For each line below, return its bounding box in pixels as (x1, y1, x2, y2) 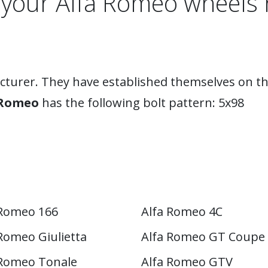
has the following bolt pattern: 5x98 (39, 95, 244, 111)
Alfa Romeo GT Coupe (141, 229, 265, 245)
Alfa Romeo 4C (141, 203, 223, 220)
